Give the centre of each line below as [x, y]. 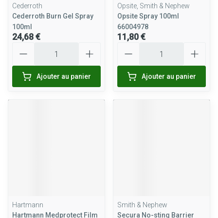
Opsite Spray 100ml [148, 16]
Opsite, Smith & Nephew [154, 6]
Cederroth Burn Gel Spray [53, 16]
